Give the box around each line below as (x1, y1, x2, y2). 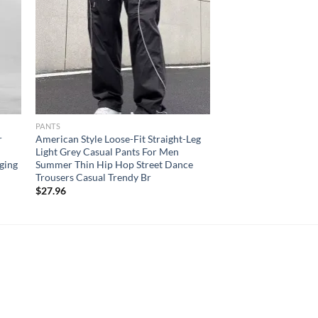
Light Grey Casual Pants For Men (35, 145, 179, 158)
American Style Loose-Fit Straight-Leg (35, 132, 201, 145)
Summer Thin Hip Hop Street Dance (35, 158, 193, 170)
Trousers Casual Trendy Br (35, 170, 151, 183)
